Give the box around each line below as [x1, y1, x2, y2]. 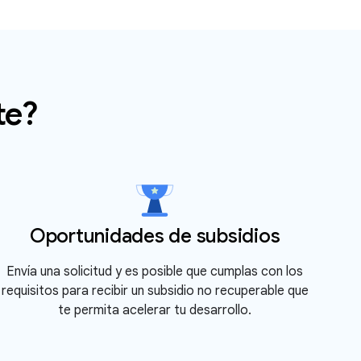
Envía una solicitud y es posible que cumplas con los [6, 263, 303, 280]
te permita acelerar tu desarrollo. [58, 302, 251, 318]
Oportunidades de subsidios [29, 224, 280, 248]
